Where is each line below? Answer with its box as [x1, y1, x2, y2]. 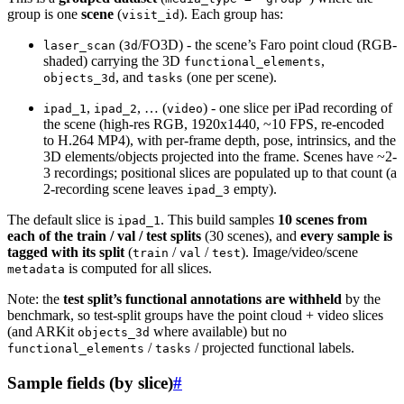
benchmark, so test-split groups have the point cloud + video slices [7, 308, 383, 324]
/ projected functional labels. [191, 340, 354, 356]
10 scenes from [278, 212, 367, 228]
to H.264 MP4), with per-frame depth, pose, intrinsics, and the [43, 133, 396, 149]
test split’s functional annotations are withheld [63, 291, 342, 308]
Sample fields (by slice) [7, 373, 173, 393]
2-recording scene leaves [43, 181, 187, 197]
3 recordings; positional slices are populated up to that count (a [43, 165, 397, 181]
